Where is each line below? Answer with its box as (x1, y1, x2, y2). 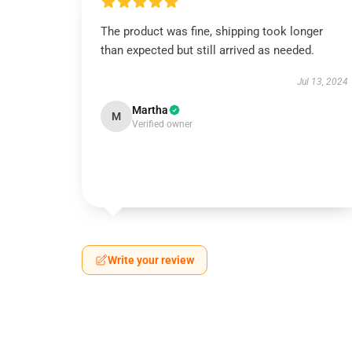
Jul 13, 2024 (296, 76, 348, 87)
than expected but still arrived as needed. (101, 43, 314, 57)
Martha (132, 104, 168, 116)
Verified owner (132, 119, 192, 130)
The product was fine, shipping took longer (101, 24, 323, 38)
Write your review (108, 254, 194, 266)
